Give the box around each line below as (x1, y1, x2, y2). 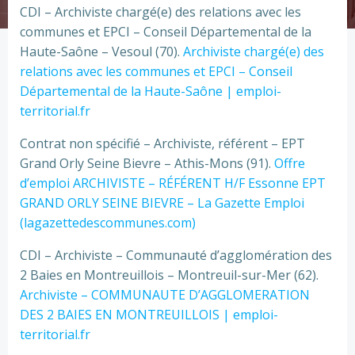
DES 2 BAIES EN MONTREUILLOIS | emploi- (20, 306, 278, 323)
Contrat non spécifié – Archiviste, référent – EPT (20, 135, 305, 152)
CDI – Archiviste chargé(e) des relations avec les (20, 3, 301, 21)
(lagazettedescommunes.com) (20, 214, 196, 231)
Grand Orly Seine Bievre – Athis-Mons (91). (20, 155, 274, 172)
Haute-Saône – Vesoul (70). (20, 43, 183, 60)
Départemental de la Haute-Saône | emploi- (20, 82, 281, 100)
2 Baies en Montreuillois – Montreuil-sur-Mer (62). (20, 266, 319, 284)
